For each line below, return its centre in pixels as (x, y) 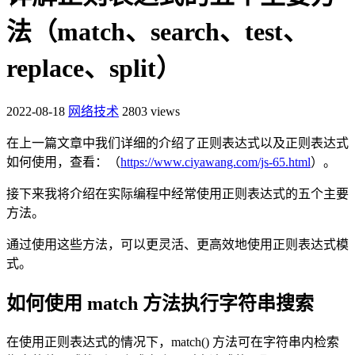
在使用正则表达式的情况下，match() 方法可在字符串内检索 (173, 342)
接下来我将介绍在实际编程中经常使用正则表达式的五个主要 (177, 194)
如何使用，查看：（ (63, 162)
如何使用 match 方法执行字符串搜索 (160, 304)
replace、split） (94, 68)
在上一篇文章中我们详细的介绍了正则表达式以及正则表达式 (177, 143)
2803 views (151, 112)
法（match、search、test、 (157, 31)
